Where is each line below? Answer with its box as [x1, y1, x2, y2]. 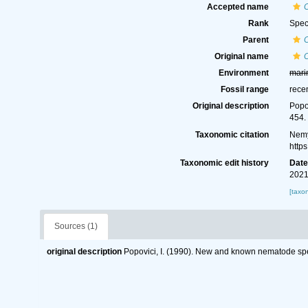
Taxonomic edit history [180, 158, 269, 168]
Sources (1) [54, 221, 98, 232]
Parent [243, 35, 269, 45]
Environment [219, 68, 269, 78]
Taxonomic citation [195, 130, 269, 140]
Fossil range [221, 85, 269, 94]
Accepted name [207, 2, 269, 12]
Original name [214, 52, 269, 61]
